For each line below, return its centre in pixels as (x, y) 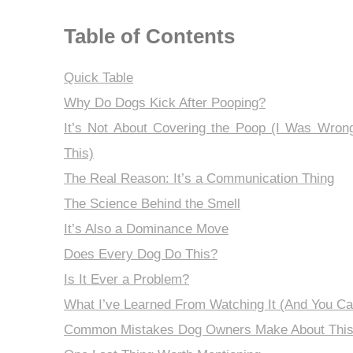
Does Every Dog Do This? (140, 254)
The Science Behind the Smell (152, 203)
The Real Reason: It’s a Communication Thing (199, 178)
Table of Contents (149, 36)
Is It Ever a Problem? (126, 279)
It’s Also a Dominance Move (146, 229)
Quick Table (98, 77)
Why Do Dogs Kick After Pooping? (164, 102)
